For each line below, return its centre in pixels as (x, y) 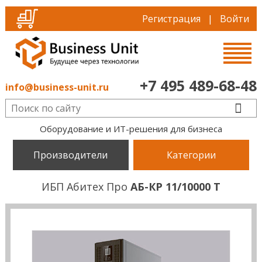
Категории (192, 155)
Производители (71, 155)
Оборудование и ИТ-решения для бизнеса (131, 128)
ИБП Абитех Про (86, 187)
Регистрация (172, 19)
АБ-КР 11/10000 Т (175, 187)
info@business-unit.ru (57, 87)
